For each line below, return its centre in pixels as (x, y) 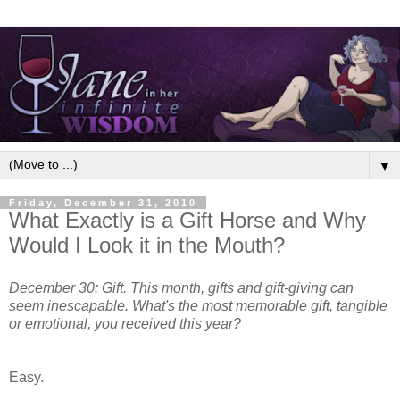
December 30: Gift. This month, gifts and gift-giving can (181, 287)
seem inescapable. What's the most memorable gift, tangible (198, 305)
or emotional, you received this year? (125, 323)
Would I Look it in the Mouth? (147, 245)
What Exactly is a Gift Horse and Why (187, 220)
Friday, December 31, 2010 (103, 202)
